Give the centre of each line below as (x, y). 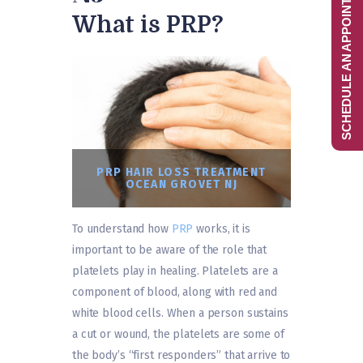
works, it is (222, 228)
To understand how (122, 228)
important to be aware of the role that (170, 250)
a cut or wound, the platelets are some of (178, 334)
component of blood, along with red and (175, 292)
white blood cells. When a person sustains (180, 313)
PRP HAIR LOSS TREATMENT (181, 172)
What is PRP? (148, 25)
